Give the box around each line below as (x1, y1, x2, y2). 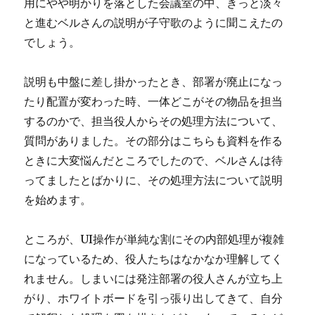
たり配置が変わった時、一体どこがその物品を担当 (24, 94, 283, 108)
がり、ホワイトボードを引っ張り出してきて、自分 (24, 291, 283, 305)
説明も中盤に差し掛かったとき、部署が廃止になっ (24, 75, 283, 89)
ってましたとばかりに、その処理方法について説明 (24, 173, 283, 187)
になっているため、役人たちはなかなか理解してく (24, 252, 283, 266)
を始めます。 (24, 193, 92, 207)
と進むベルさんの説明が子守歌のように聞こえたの (24, 15, 283, 30)
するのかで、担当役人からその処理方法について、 (24, 114, 283, 128)
